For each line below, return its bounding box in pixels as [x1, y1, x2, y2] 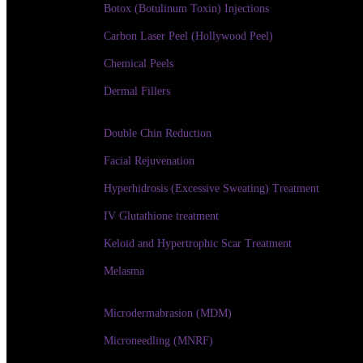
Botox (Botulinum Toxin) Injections [104, 2, 269, 15]
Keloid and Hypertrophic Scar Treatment [104, 237, 292, 250]
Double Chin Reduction [104, 127, 211, 139]
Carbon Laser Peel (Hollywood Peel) [104, 30, 273, 42]
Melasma [104, 265, 144, 277]
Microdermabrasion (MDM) [104, 307, 232, 319]
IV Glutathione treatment [104, 210, 219, 222]
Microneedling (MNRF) [104, 335, 213, 347]
